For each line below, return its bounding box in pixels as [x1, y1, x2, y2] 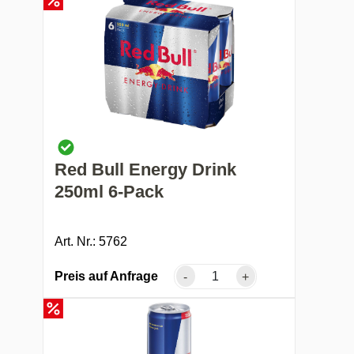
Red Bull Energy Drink [55, 159, 237, 179]
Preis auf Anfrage [55, 269, 159, 283]
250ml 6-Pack [55, 181, 164, 201]
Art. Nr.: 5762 [55, 234, 128, 248]
